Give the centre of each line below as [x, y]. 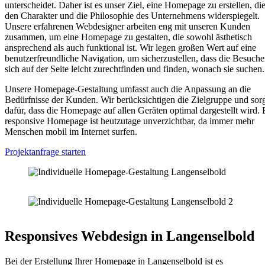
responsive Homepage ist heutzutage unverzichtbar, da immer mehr [130, 121]
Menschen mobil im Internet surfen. [71, 131]
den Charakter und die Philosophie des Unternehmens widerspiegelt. [132, 15]
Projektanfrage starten [45, 151]
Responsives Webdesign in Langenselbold [130, 236]
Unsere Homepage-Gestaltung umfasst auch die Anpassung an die [128, 89]
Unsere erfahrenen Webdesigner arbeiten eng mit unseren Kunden [127, 26]
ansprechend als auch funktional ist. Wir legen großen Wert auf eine [130, 47]
